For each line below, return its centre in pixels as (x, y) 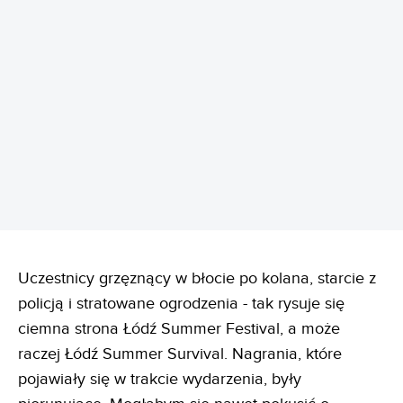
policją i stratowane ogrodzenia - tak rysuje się (181, 304)
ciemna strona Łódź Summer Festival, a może (179, 329)
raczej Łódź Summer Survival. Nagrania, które (180, 354)
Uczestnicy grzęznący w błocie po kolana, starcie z (197, 279)
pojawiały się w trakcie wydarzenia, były (160, 380)
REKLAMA (201, 63)
